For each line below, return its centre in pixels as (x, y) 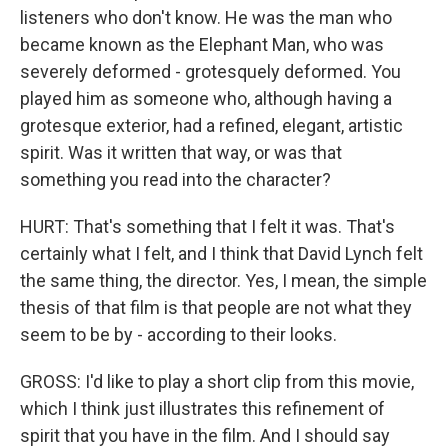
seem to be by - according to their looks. (178, 334)
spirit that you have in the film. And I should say (205, 435)
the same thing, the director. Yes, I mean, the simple (223, 280)
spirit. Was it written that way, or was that (181, 152)
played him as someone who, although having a (206, 98)
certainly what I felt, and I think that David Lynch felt (221, 253)
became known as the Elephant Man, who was (202, 44)
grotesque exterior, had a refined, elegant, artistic (211, 125)
